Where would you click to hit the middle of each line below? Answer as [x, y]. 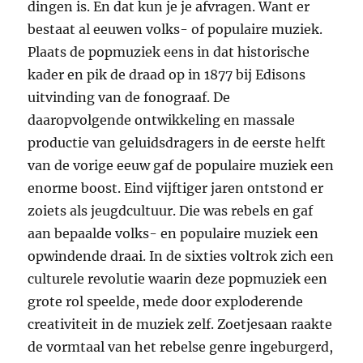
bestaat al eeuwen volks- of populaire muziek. [175, 30]
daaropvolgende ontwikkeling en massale [162, 120]
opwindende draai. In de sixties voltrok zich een [181, 256]
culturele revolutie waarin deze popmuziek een [178, 279]
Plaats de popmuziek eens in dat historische [169, 52]
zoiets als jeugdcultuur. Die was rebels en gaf [171, 211]
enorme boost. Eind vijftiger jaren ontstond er [176, 188]
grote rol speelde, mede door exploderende [166, 302]
